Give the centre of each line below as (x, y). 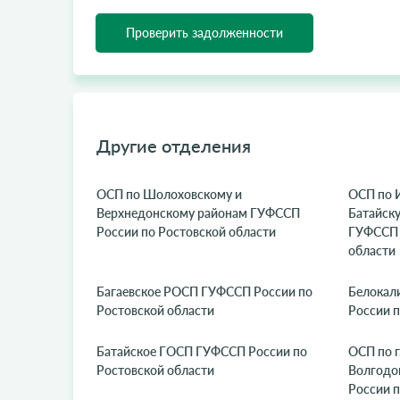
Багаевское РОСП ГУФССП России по (204, 292)
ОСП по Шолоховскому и (169, 194)
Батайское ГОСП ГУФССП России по (201, 351)
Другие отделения (173, 146)
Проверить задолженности (204, 33)
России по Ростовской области (186, 232)
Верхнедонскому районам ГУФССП (198, 213)
